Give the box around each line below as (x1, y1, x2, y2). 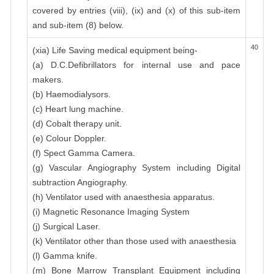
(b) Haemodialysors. (32, 89, 111, 99)
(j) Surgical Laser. (32, 221, 100, 231)
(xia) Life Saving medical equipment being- (32, 45, 198, 55)
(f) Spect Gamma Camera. (32, 148, 135, 158)
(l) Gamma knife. (32, 251, 97, 261)
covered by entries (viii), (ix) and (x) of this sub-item (32, 6, 240, 15)
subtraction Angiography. (32, 177, 128, 187)
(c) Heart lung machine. (32, 104, 124, 114)
